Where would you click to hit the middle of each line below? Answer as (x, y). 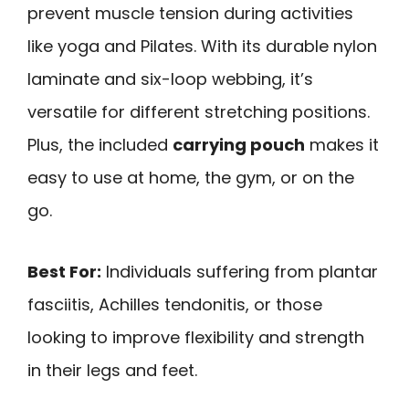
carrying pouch (239, 144)
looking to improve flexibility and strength (196, 337)
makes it (342, 144)
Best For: (64, 271)
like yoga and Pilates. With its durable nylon (202, 46)
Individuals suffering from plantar (240, 271)
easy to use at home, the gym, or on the (191, 177)
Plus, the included (100, 144)
